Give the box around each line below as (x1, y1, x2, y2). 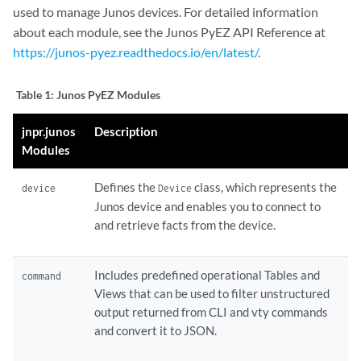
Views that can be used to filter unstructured (94, 286, 330, 301)
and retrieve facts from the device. (94, 218, 276, 232)
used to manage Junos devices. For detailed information (13, 4, 318, 19)
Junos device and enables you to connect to (94, 199, 322, 214)
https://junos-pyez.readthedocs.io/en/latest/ (13, 44, 258, 60)
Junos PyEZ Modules (56, 88, 160, 102)
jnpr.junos (22, 124, 77, 139)
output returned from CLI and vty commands (94, 305, 329, 319)
